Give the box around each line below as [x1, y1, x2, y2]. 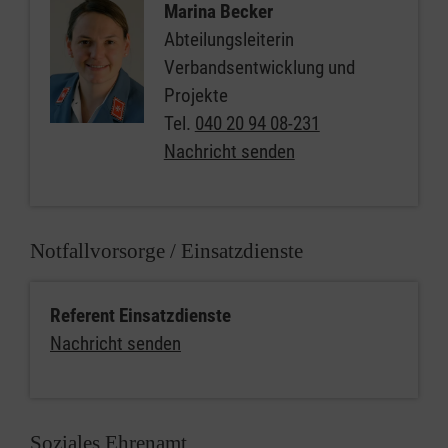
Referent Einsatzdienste [50, 304, 231, 327]
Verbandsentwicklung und [163, 56, 355, 79]
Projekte [163, 84, 228, 107]
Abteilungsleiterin [163, 28, 294, 51]
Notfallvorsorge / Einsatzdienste [30, 239, 303, 263]
